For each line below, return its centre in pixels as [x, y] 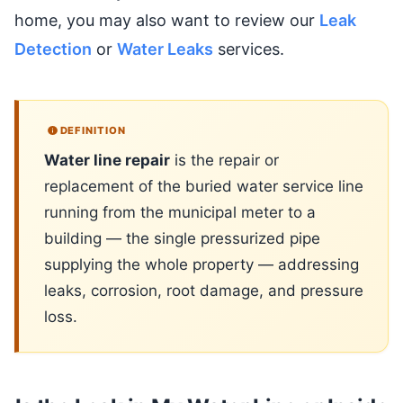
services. [249, 49]
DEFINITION [93, 130]
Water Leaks [165, 49]
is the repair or [224, 160]
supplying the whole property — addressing [201, 264]
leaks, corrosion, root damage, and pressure [204, 290]
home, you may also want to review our [167, 20]
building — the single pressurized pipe [182, 238]
